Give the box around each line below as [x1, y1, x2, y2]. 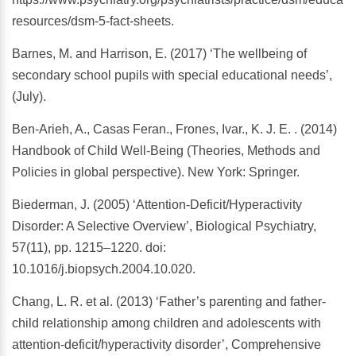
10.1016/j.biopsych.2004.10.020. [12, 262, 195, 277]
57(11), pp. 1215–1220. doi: [12, 241, 166, 255]
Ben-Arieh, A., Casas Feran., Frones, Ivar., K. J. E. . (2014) [12, 122, 337, 137]
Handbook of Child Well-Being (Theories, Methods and [12, 144, 320, 158]
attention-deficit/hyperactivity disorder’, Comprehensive [12, 338, 321, 352]
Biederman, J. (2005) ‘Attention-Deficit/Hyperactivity [12, 198, 302, 212]
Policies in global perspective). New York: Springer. [12, 165, 300, 180]
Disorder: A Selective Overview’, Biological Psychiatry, [12, 219, 316, 234]
